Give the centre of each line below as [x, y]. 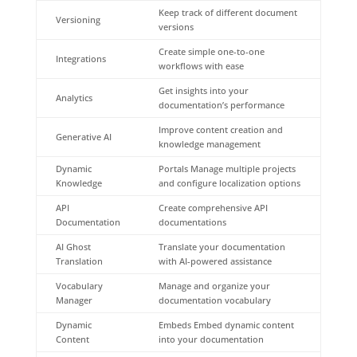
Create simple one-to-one [211, 51]
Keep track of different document [228, 12]
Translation [79, 261]
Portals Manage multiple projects [227, 168]
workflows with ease [201, 65]
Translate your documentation [222, 246]
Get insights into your [203, 90]
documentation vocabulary [214, 300]
